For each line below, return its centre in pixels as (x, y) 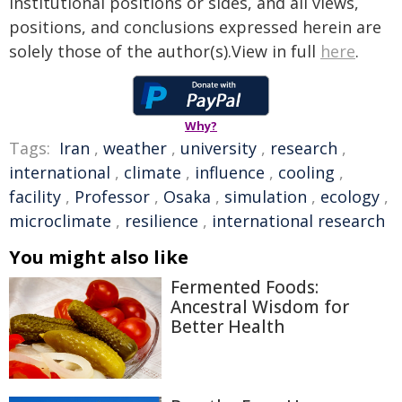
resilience (162, 221)
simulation (266, 197)
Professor (112, 197)
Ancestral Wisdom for (260, 307)
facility (35, 197)
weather (135, 148)
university (218, 148)
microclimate (60, 221)
